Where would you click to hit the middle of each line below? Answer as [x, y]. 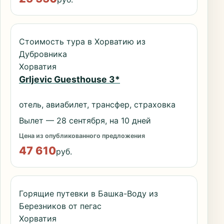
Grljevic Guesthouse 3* [69, 79]
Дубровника [43, 54]
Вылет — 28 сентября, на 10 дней [85, 121]
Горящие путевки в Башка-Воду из [88, 193]
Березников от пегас [60, 206]
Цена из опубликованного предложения [82, 135]
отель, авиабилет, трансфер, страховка [97, 105]
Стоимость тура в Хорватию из [82, 41]
